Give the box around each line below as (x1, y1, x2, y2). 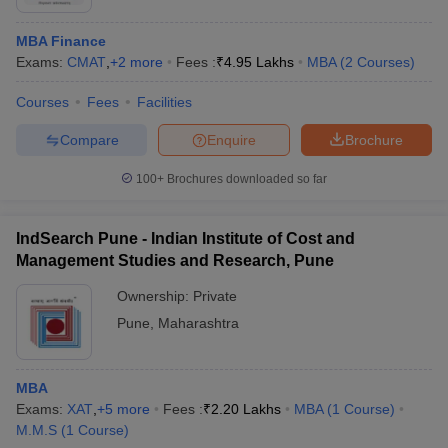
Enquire (207, 131, 256, 148)
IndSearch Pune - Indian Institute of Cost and (16, 230, 355, 247)
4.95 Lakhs (224, 54, 294, 70)
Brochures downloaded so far (164, 172, 327, 186)
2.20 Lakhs (211, 401, 281, 417)
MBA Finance (16, 33, 106, 49)
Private (193, 288, 237, 304)
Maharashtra (158, 315, 239, 331)
